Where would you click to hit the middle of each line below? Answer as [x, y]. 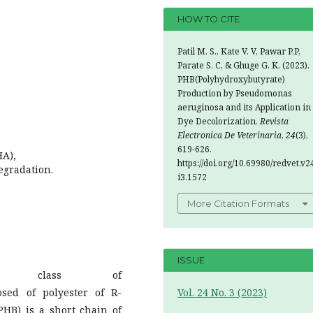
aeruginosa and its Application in [244, 107]
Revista [274, 121]
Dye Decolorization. [219, 121]
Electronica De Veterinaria [230, 135]
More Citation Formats [238, 203]
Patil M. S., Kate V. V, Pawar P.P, [239, 51]
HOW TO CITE [209, 19]
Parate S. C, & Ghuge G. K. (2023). [243, 65]
